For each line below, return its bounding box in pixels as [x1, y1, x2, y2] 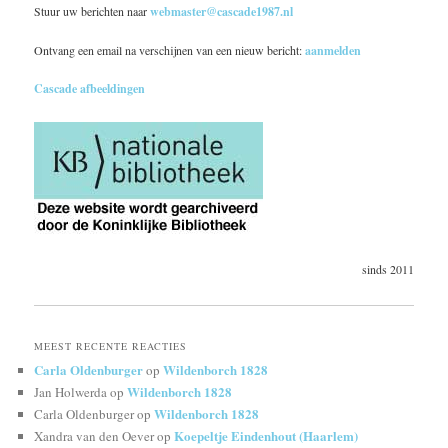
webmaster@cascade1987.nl [150, 3, 294, 21]
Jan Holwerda [34, 382, 108, 401]
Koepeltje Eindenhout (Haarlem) [174, 425, 359, 445]
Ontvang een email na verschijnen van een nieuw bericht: [34, 41, 306, 58]
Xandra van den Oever [34, 426, 155, 445]
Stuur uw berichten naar [34, 3, 151, 20]
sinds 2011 [361, 260, 414, 277]
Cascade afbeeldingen [34, 80, 146, 98]
